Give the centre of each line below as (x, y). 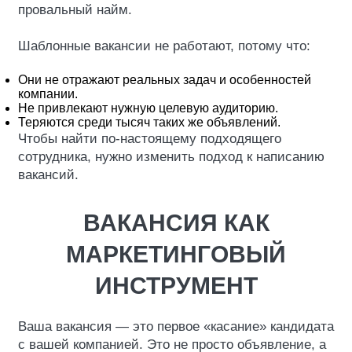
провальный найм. (75, 10)
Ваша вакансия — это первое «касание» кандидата (176, 326)
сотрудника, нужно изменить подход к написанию (171, 157)
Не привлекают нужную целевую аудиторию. (148, 108)
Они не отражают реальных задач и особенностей (165, 80)
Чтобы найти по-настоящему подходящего (150, 139)
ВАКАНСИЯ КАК (176, 223)
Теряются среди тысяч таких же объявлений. (149, 122)
